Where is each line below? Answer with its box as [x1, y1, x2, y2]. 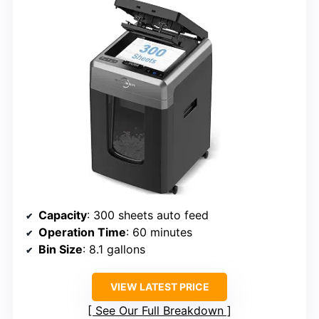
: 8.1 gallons [83, 241, 145, 256]
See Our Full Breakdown [95, 303, 224, 318]
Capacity [38, 207, 87, 222]
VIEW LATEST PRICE [110, 280, 209, 293]
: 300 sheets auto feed [87, 207, 209, 222]
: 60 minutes [126, 224, 192, 239]
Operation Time [38, 224, 126, 239]
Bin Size [38, 241, 83, 256]
